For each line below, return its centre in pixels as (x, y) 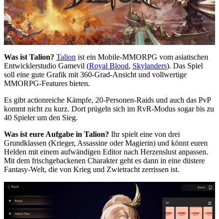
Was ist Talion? (29, 57)
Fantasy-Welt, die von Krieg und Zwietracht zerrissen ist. (92, 169)
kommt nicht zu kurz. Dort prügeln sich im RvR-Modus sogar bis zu (109, 109)
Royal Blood (109, 66)
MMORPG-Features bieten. (47, 83)
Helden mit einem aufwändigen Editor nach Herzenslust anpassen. (106, 152)
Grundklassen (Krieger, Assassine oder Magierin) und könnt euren (106, 143)
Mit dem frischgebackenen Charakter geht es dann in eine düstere (104, 160)
